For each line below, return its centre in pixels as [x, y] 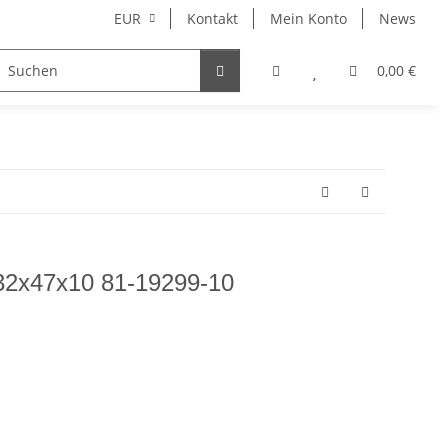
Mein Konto [308, 18]
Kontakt [212, 18]
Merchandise [63, 71]
